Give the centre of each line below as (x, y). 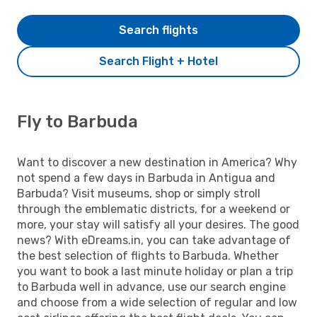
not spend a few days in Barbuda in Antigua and (146, 178)
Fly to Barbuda (77, 121)
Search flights (158, 30)
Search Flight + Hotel (158, 61)
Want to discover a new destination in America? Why (157, 162)
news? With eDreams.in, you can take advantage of (154, 240)
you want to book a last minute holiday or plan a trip (155, 271)
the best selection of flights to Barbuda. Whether (148, 255)
